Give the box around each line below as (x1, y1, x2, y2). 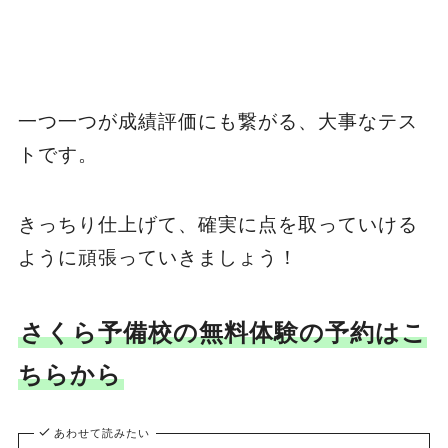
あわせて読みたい (54, 427, 151, 440)
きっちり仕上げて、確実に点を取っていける (17, 214, 418, 236)
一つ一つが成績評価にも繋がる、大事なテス (17, 110, 418, 132)
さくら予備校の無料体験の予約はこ (19, 319, 427, 346)
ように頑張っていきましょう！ (17, 247, 298, 269)
